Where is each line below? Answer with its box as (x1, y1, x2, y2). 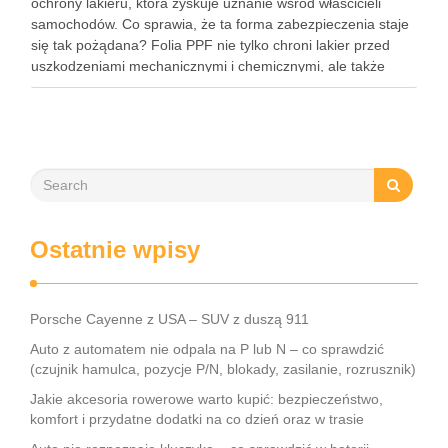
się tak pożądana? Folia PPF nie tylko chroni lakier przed (31, 37, 390, 53)
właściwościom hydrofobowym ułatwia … (31, 100, 287, 116)
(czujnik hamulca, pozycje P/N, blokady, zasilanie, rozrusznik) (30, 361, 416, 377)
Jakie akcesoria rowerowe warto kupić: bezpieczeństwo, (30, 391, 383, 407)
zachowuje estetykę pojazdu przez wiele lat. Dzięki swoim (31, 79, 393, 95)
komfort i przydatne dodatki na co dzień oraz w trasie (30, 411, 364, 427)
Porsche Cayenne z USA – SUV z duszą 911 (30, 311, 309, 327)
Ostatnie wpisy (30, 236, 200, 263)
